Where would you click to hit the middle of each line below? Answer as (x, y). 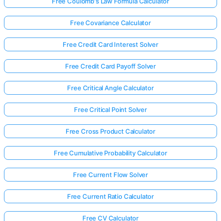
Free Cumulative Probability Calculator (110, 153)
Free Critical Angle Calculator (110, 88)
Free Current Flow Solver (110, 175)
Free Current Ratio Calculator (110, 196)
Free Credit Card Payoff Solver (110, 66)
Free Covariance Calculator (110, 23)
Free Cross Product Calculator (110, 131)
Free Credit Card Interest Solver (110, 44)
